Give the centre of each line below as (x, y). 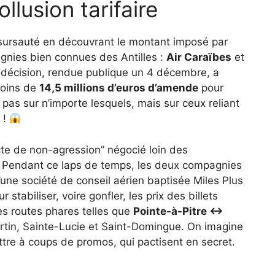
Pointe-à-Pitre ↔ (178, 211)
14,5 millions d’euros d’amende (119, 88)
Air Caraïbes (199, 57)
